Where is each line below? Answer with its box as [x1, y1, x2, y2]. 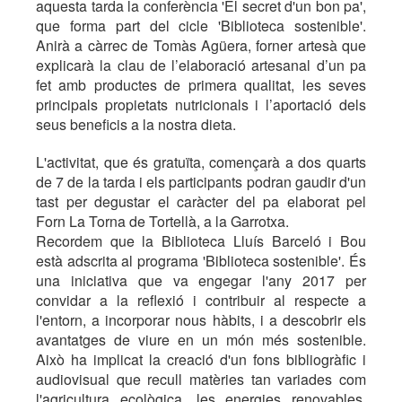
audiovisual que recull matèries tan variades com [36, 369, 366, 389]
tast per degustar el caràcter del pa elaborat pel [36, 191, 366, 212]
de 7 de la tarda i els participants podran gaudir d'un [36, 171, 366, 192]
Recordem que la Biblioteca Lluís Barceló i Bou [36, 231, 366, 251]
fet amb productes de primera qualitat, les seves [36, 74, 366, 95]
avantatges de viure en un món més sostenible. [36, 329, 366, 350]
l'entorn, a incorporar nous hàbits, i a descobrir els [36, 310, 366, 330]
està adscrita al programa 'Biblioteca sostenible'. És [36, 250, 366, 271]
